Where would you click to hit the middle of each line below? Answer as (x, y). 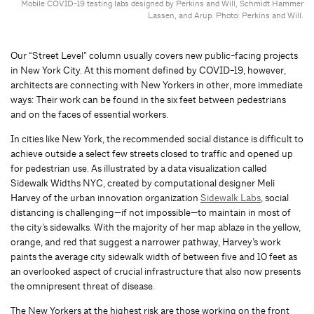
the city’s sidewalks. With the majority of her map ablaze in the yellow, (156, 227)
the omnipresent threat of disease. (83, 286)
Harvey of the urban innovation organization (105, 197)
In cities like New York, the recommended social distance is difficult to (157, 138)
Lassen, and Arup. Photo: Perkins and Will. (226, 15)
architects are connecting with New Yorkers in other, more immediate (157, 84)
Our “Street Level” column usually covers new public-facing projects (154, 55)
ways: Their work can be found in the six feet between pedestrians (148, 99)
